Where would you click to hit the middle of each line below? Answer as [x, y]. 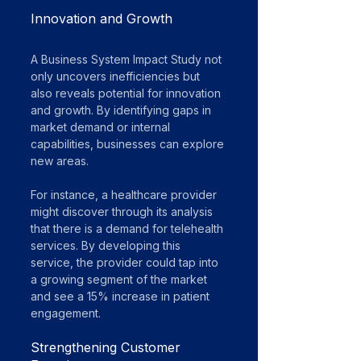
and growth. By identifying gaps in [122, 110]
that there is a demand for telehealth [129, 228]
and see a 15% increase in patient [122, 296]
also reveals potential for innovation [127, 93]
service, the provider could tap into [126, 262]
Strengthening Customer [108, 347]
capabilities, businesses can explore [129, 144]
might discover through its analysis [123, 212]
